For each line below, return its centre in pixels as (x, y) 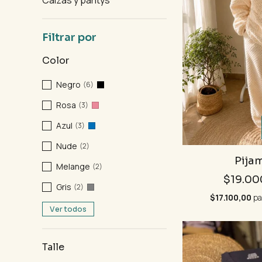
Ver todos (68, 209)
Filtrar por (69, 37)
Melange (73, 167)
